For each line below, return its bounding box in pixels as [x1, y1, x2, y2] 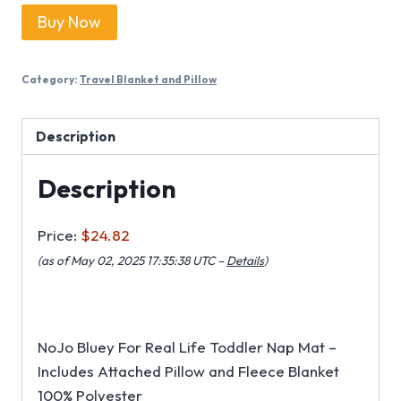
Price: [38, 226, 81, 245]
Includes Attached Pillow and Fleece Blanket [38, 362, 339, 381]
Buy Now [38, 11, 101, 32]
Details [226, 252, 264, 269]
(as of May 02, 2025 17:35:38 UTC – [38, 252, 226, 269]
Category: [21, 72, 80, 86]
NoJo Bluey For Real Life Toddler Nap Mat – [38, 337, 337, 357]
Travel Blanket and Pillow [80, 72, 217, 86]
